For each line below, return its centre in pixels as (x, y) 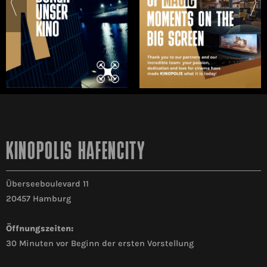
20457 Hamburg (38, 199)
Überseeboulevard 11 (47, 184)
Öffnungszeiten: (40, 229)
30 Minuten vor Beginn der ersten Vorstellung (100, 244)
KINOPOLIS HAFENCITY (76, 153)
